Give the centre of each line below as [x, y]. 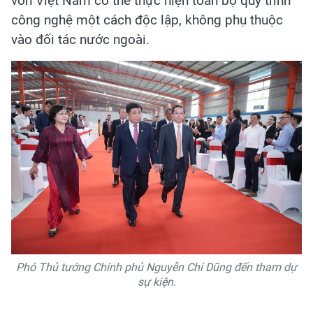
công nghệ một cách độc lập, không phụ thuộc [147, 20]
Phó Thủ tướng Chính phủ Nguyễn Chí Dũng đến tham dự [156, 267]
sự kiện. [156, 282]
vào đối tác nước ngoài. [80, 39]
